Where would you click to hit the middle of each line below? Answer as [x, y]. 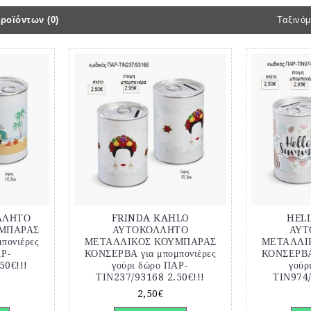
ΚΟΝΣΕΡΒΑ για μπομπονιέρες [150, 253]
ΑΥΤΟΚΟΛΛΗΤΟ [150, 230]
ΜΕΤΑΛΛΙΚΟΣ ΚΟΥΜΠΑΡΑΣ [150, 242]
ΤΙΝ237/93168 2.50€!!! [150, 277]
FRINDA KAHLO [150, 218]
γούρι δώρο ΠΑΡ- [150, 265]
